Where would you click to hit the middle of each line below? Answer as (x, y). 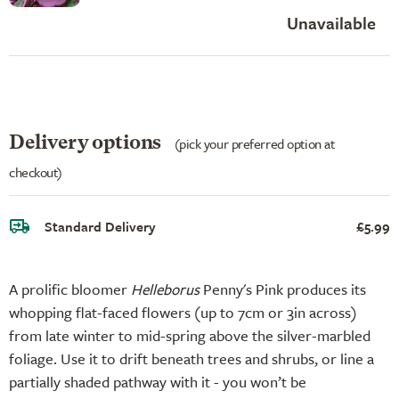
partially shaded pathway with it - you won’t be (158, 381)
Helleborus (165, 289)
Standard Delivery (100, 226)
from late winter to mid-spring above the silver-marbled (190, 335)
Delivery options (87, 143)
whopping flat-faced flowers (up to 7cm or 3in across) (183, 312)
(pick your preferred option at (254, 143)
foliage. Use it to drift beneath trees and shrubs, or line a (191, 358)
